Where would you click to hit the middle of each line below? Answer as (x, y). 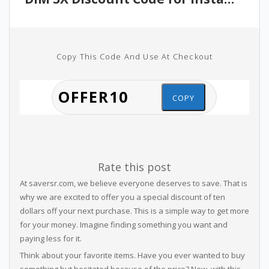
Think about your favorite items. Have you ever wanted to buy (132, 255)
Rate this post (134, 167)
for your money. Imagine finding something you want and (123, 225)
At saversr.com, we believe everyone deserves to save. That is (133, 183)
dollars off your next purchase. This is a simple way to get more (134, 211)
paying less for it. (50, 238)
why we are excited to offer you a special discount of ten (122, 197)
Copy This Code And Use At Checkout (134, 56)
